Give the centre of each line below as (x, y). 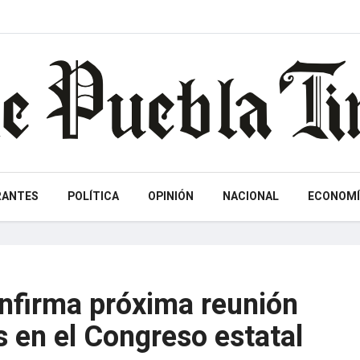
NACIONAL (250, 196)
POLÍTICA (93, 196)
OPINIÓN (170, 196)
